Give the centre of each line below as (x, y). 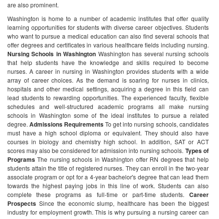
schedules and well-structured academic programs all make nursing (108, 106)
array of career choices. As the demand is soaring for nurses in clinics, (108, 80)
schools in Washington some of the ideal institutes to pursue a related (108, 115)
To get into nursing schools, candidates (156, 124)
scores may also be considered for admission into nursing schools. (96, 150)
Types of (197, 151)
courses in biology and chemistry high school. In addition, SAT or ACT (108, 142)
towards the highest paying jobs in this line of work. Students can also (108, 186)
